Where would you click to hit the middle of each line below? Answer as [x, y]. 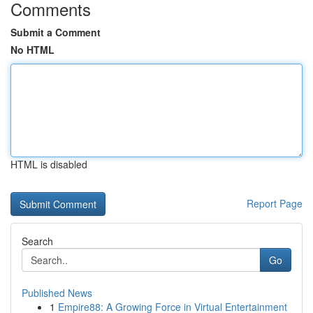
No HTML [32, 50]
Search [37, 241]
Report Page [275, 203]
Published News [57, 293]
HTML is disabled [49, 164]
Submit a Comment [56, 32]
